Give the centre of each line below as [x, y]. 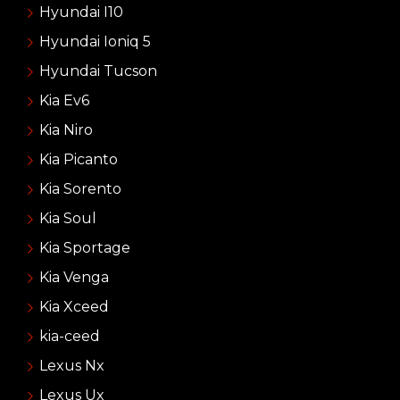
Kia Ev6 [64, 101]
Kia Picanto [78, 160]
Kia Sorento [80, 189]
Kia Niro [66, 130]
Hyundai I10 [81, 12]
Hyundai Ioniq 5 [95, 42]
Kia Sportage [84, 248]
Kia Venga [74, 278]
